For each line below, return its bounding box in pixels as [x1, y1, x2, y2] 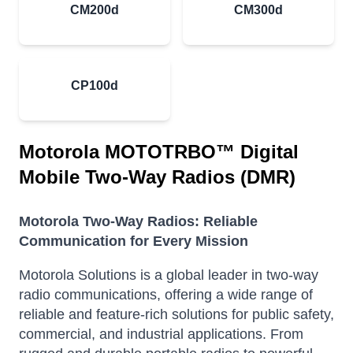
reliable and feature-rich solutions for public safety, [19, 307, 334, 323]
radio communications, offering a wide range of [19, 287, 313, 303]
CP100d [71, 79, 118, 93]
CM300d [234, 3, 283, 17]
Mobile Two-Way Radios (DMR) [19, 166, 295, 188]
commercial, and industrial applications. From [19, 326, 303, 343]
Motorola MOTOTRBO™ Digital [19, 141, 299, 163]
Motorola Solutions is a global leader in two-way [19, 267, 318, 284]
